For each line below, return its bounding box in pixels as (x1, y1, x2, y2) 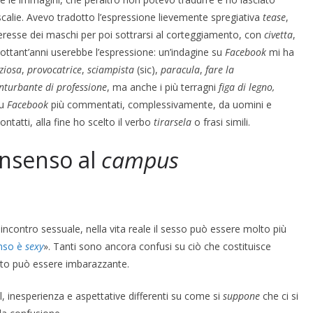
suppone (223, 289, 260, 303)
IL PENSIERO (138, 2, 182, 13)
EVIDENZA (92, 2, 128, 13)
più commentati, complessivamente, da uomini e (48, 97, 272, 111)
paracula (161, 62, 200, 76)
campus (101, 144, 179, 175)
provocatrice (27, 62, 82, 76)
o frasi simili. (191, 115, 250, 129)
